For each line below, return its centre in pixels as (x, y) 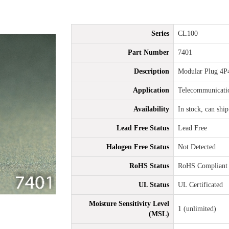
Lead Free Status (143, 128)
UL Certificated (200, 185)
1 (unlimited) (197, 209)
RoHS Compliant (203, 166)
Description (152, 71)
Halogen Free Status (138, 147)
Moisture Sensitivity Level (129, 204)
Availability (151, 109)
